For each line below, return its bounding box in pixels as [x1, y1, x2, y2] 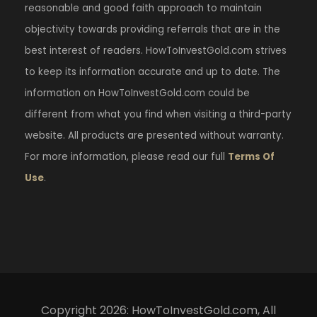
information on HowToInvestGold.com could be [25, 86, 250, 100]
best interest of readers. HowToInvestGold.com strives [25, 43, 287, 57]
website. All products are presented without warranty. [25, 128, 284, 142]
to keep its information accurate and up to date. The [25, 64, 280, 79]
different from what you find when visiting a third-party [25, 107, 292, 121]
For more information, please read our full [25, 149, 228, 163]
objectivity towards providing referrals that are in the [25, 22, 280, 36]
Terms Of [228, 149, 275, 163]
